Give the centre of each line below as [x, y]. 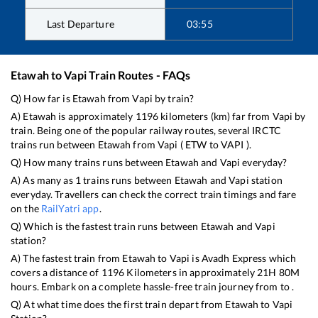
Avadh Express [234, 258]
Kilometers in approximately [191, 273]
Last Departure [81, 24]
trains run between [54, 145]
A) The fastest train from [67, 258]
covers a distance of [56, 273]
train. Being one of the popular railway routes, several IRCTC [146, 131]
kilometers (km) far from [215, 116]
